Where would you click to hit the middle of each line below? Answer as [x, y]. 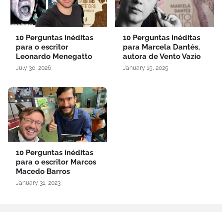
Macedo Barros [43, 172]
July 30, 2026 [33, 68]
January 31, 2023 [38, 183]
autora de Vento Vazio [162, 57]
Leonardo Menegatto [54, 57]
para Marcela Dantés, [161, 47]
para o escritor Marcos [56, 162]
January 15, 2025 [146, 68]
